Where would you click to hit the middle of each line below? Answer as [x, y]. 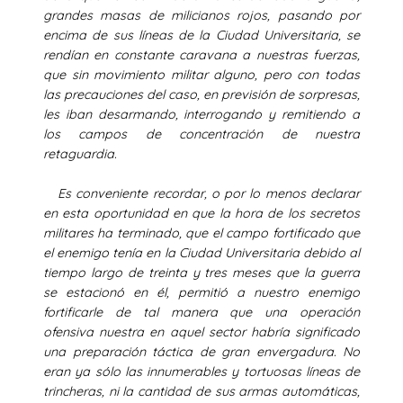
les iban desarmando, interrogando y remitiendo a [201, 114]
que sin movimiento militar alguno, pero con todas [201, 74]
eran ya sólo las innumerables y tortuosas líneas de [201, 371]
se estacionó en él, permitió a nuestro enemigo [201, 292]
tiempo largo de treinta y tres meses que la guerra [201, 272]
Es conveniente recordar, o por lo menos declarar [201, 193]
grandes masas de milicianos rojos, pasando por [201, 15]
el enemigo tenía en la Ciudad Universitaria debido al [201, 252]
